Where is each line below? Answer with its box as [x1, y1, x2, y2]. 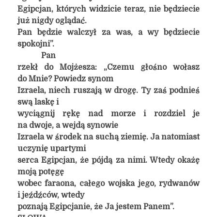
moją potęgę [17, 168, 64, 176]
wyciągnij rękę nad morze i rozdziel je [17, 109, 200, 118]
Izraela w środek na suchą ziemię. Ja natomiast [17, 133, 200, 141]
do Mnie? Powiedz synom [17, 75, 113, 83]
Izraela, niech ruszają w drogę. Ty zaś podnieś [17, 86, 200, 95]
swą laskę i [17, 98, 59, 107]
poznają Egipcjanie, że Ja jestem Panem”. [17, 202, 174, 211]
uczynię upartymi [17, 144, 86, 153]
